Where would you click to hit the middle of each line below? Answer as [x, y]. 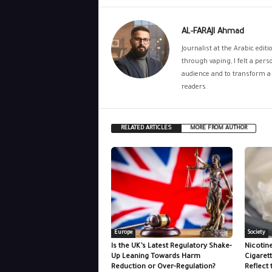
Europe [123, 233]
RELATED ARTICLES [146, 128]
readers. [194, 87]
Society [256, 233]
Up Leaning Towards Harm [155, 257]
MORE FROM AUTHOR [218, 128]
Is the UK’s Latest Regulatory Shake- [171, 247]
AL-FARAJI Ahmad [212, 32]
